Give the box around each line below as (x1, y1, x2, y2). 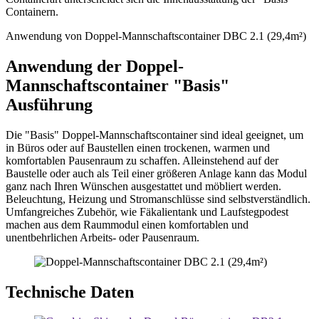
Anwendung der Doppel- (6, 56, 184, 75)
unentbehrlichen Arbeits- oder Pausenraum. (6, 231, 199, 244)
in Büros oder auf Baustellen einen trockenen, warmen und (6, 141, 270, 154)
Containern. (6, 5, 58, 18)
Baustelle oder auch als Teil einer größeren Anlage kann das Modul (6, 167, 307, 179)
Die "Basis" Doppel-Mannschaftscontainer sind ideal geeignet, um (6, 128, 303, 141)
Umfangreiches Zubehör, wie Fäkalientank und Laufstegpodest (6, 205, 288, 218)
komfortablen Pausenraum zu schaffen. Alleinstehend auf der (6, 154, 278, 167)
